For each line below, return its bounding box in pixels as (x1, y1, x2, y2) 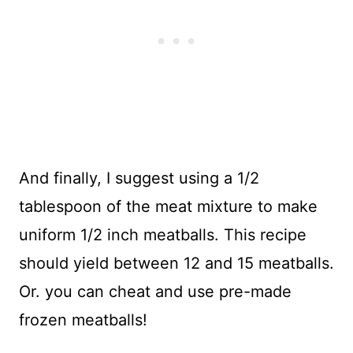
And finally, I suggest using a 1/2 (19, 169, 259, 188)
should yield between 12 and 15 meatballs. (19, 254, 334, 273)
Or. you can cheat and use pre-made (19, 282, 292, 302)
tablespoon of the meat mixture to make (19, 197, 318, 217)
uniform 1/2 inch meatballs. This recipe (19, 225, 307, 245)
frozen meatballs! (19, 310, 147, 330)
